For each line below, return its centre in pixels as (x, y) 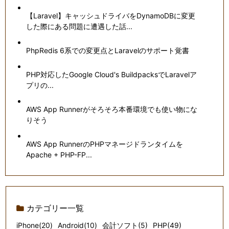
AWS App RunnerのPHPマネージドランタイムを (105, 144)
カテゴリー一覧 (55, 208)
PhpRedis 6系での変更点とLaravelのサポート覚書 (108, 50)
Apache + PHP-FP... (59, 154)
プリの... (40, 85)
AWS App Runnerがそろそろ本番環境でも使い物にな (112, 109)
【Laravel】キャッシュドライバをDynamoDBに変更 (111, 15)
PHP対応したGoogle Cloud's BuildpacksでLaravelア (112, 74)
